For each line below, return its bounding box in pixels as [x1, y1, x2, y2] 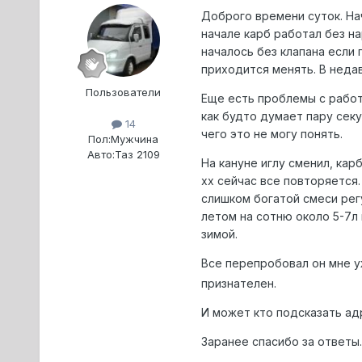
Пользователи [86, 86, 162, 99]
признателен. [200, 276, 276, 290]
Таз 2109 [114, 148, 160, 162]
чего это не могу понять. [200, 127, 343, 141]
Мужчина [111, 133, 159, 146]
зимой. [200, 227, 238, 242]
